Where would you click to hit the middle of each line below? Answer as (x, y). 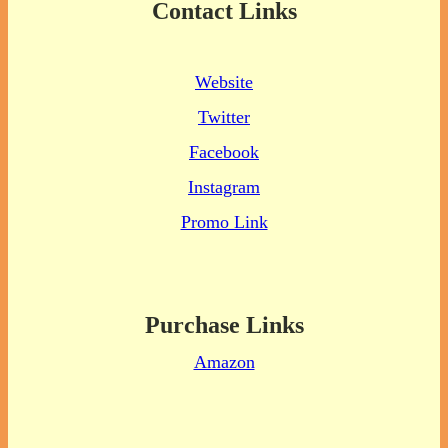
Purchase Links (224, 324)
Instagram (224, 186)
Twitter (224, 116)
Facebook (224, 151)
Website (224, 81)
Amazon (224, 361)
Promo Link (224, 221)
